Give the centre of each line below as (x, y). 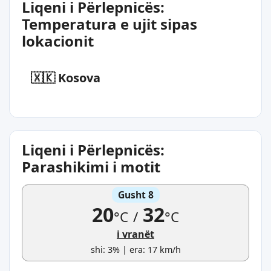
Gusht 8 (135, 194)
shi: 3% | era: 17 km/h (135, 249)
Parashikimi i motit (91, 166)
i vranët (135, 234)
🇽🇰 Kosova (66, 77)
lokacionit (58, 41)
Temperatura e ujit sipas (109, 24)
